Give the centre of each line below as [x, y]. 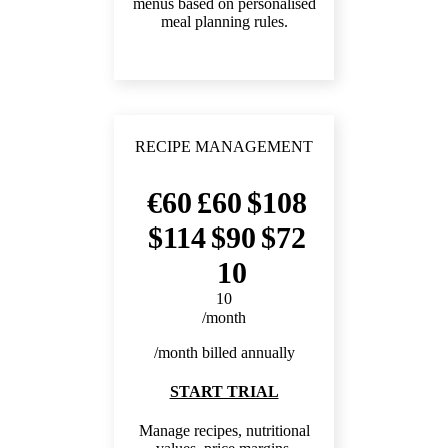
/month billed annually [224, 353]
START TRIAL [224, 392]
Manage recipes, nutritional [224, 431]
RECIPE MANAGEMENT [224, 147]
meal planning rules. [224, 22]
